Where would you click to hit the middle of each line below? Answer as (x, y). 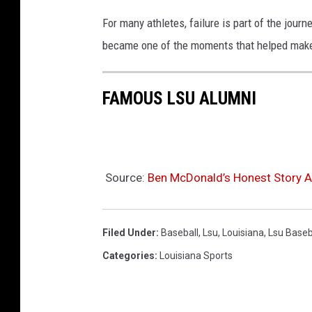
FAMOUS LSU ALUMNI (179, 99)
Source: (125, 178)
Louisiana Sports (196, 256)
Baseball (180, 233)
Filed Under (129, 233)
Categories (128, 256)
